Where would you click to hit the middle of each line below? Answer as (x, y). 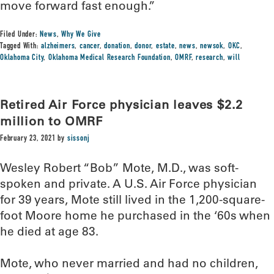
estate (165, 46)
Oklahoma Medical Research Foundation (109, 58)
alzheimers (58, 46)
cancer (90, 46)
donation (117, 46)
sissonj (78, 139)
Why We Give (81, 35)
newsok (212, 46)
